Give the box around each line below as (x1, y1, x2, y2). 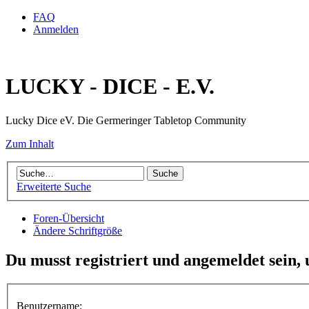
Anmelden (33, 23, 79, 35)
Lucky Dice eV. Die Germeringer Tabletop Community (6, 114, 246, 126)
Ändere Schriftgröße (33, 225, 122, 237)
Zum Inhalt (6, 137, 54, 150)
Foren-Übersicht (33, 212, 104, 225)
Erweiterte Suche (17, 181, 91, 193)
